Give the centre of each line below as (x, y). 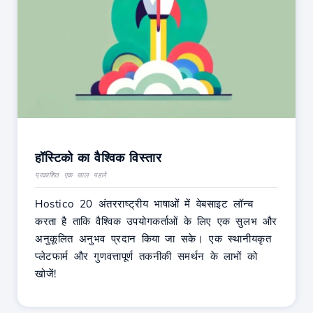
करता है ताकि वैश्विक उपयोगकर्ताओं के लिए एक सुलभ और (156, 221)
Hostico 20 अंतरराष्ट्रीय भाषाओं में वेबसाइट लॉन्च (145, 203)
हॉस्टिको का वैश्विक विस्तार (98, 157)
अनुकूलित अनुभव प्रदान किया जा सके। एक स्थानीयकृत (153, 238)
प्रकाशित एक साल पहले (71, 175)
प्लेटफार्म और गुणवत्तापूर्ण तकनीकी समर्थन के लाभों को (146, 256)
